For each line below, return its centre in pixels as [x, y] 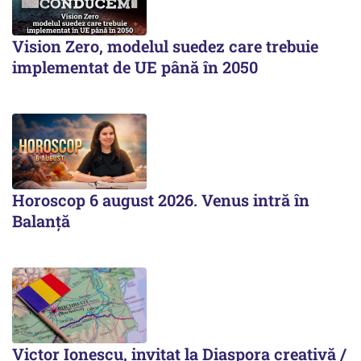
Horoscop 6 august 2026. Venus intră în [161, 200]
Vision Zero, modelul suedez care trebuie [165, 46]
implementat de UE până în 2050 [135, 67]
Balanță [41, 221]
